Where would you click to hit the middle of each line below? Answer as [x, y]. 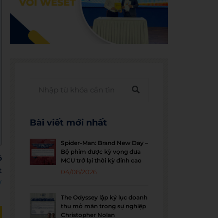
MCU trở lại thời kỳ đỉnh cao [101, 160]
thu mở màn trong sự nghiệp [104, 206]
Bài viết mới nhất [69, 122]
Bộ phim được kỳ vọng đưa [101, 151]
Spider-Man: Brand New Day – [105, 143]
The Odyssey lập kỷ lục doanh [104, 197]
